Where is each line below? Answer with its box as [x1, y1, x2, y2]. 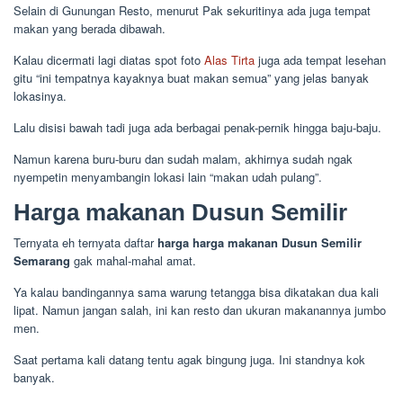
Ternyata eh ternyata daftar [13, 234, 157, 251]
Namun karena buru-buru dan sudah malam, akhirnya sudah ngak [13, 150, 353, 167]
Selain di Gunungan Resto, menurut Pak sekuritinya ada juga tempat [13, 2, 371, 19]
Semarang [13, 252, 70, 269]
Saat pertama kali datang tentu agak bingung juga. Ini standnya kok [13, 351, 365, 368]
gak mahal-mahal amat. [70, 252, 196, 269]
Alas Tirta [204, 51, 255, 68]
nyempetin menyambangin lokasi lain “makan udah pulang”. [13, 168, 322, 185]
